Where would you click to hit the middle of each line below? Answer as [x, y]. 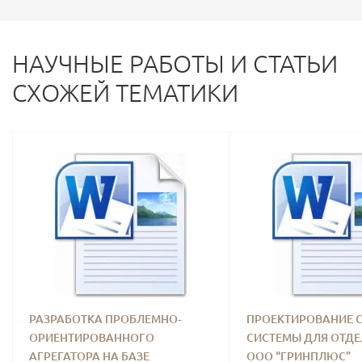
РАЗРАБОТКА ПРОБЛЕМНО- [105, 319]
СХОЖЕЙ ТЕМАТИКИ [125, 93]
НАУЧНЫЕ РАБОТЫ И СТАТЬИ [175, 64]
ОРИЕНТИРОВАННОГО [92, 338]
